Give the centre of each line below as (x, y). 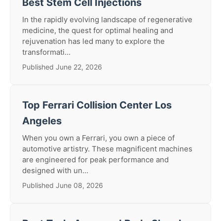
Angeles (42, 121)
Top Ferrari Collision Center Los (97, 105)
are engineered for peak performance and (95, 160)
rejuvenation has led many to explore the (93, 41)
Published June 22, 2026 (62, 67)
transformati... (46, 52)
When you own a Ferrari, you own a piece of (98, 138)
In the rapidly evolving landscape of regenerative (107, 19)
